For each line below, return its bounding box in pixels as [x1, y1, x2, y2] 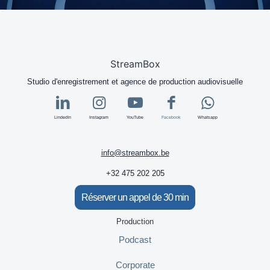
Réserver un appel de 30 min [81, 192, 189, 202]
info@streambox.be [101, 148, 169, 157]
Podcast [119, 234, 151, 245]
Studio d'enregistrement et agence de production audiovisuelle [27, 77, 243, 86]
